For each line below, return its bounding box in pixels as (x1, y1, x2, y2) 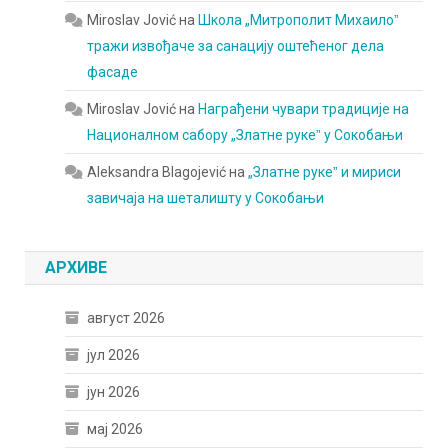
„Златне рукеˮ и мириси (248, 164, 402, 180)
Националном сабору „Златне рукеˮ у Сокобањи (87, 127, 404, 143)
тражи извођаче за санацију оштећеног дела (87, 38, 385, 54)
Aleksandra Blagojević (87, 164, 227, 180)
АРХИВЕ (45, 258, 108, 277)
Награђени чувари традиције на (198, 101, 410, 117)
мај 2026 (87, 421, 144, 437)
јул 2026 (87, 347, 141, 363)
